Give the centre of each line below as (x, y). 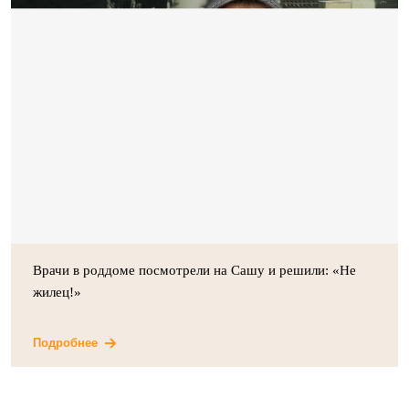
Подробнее (65, 342)
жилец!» (57, 292)
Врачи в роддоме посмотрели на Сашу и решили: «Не (194, 270)
